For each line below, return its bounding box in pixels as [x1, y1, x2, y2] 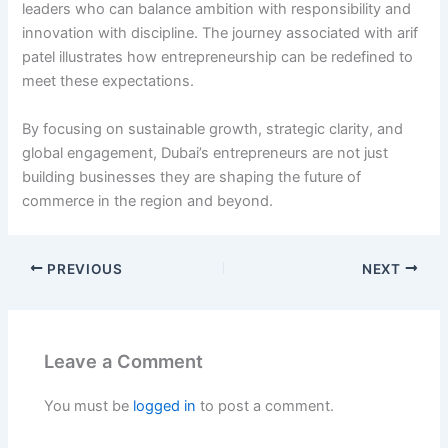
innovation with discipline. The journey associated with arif [22, 24, 419, 43]
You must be [44, 397, 134, 416]
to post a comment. [196, 397, 335, 416]
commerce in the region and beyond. [22, 191, 274, 210]
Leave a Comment [44, 350, 204, 373]
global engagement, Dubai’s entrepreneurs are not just [22, 143, 389, 162]
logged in [133, 397, 197, 416]
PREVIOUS [43, 260, 123, 277]
